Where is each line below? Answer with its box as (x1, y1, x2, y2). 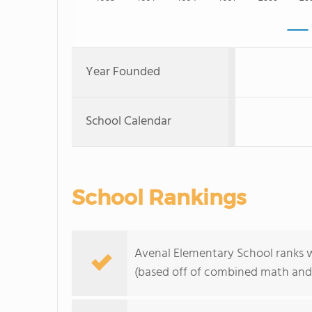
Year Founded (86, 62, 160, 82)
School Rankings (72, 185, 246, 210)
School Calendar (86, 111, 171, 132)
